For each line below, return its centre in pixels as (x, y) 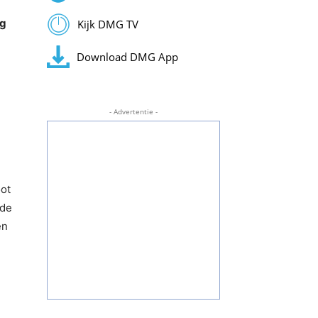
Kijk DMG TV (108, 24)
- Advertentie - (133, 111)
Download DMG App (127, 56)
